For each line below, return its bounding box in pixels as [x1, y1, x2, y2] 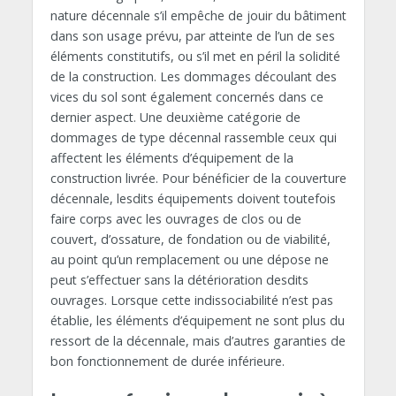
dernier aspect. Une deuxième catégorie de [49, 108, 301, 126]
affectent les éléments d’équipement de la [49, 148, 293, 166]
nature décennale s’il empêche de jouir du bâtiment [49, 6, 346, 24]
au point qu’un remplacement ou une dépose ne [49, 250, 329, 268]
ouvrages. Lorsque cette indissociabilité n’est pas [49, 291, 333, 308]
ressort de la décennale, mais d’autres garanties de [49, 331, 346, 349]
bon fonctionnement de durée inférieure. [49, 352, 285, 369]
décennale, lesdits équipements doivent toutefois [49, 189, 336, 207]
